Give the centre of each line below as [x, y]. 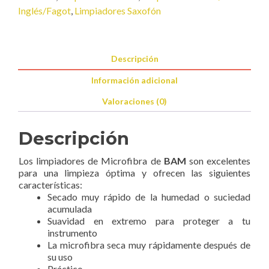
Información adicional [134, 80]
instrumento [72, 233]
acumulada [70, 209]
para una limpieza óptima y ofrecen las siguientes [134, 173]
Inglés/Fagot [44, 11]
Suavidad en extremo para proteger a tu [149, 221]
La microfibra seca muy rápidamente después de [149, 245]
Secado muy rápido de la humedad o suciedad [149, 197]
